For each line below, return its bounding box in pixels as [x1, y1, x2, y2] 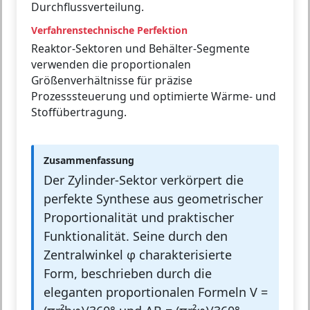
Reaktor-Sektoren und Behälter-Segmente [31, 41, 250, 57]
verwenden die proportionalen [31, 57, 191, 73]
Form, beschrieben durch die [44, 265, 212, 282]
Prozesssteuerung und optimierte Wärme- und [31, 89, 276, 104]
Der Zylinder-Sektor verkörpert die [44, 172, 244, 189]
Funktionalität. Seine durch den [44, 228, 228, 245]
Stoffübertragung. [31, 104, 127, 120]
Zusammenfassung [44, 154, 134, 167]
